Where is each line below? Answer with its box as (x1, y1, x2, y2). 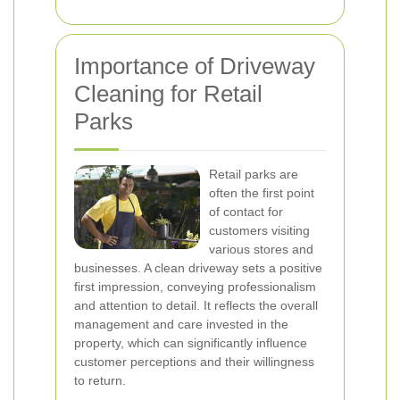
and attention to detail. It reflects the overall (74, 298, 318, 312)
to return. (74, 373, 126, 387)
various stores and (209, 242, 313, 256)
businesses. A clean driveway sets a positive (74, 261, 322, 275)
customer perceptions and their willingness (74, 354, 314, 369)
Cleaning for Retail (74, 80, 262, 107)
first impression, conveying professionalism (74, 279, 316, 294)
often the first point (209, 186, 314, 200)
